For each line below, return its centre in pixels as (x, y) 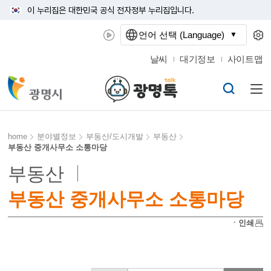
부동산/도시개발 (115, 136)
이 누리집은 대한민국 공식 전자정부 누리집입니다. (111, 10)
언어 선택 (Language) (181, 35)
